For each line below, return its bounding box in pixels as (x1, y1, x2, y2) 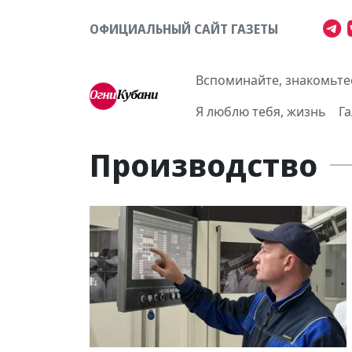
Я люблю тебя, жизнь (195, 103, 326, 120)
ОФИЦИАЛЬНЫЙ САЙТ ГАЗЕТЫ (90, 20, 278, 38)
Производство (90, 143, 317, 186)
